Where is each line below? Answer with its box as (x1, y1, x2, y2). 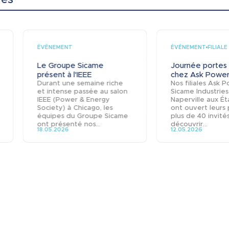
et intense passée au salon (37, 86, 128, 96)
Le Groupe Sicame (37, 60, 104, 70)
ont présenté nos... (37, 119, 101, 128)
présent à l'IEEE (37, 70, 92, 79)
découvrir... (170, 119, 208, 128)
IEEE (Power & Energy (37, 95, 110, 104)
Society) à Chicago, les (37, 103, 113, 112)
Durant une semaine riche (37, 78, 123, 87)
